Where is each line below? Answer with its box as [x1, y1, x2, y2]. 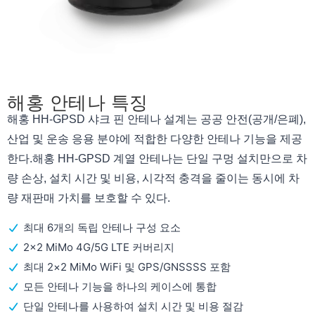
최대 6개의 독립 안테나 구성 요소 [22, 221, 181, 235]
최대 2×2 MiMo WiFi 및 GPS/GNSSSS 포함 [22, 260, 231, 274]
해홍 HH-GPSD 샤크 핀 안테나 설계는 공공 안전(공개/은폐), [7, 112, 306, 125]
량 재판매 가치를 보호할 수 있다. [7, 191, 170, 204]
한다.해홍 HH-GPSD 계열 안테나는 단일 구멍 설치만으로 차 [7, 152, 307, 165]
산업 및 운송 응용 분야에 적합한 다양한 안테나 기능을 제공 [7, 132, 302, 145]
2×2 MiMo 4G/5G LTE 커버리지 [22, 240, 174, 255]
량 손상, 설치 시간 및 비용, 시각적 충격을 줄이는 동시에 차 [7, 172, 300, 184]
